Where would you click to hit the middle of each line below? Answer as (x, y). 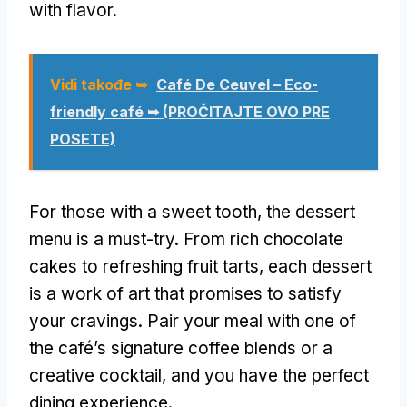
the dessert (311, 212)
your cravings (84, 321)
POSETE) (83, 139)
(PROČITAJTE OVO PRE (244, 111)
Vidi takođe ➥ (99, 84)
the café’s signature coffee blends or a (181, 348)
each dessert (320, 266)
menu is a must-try (102, 239)
